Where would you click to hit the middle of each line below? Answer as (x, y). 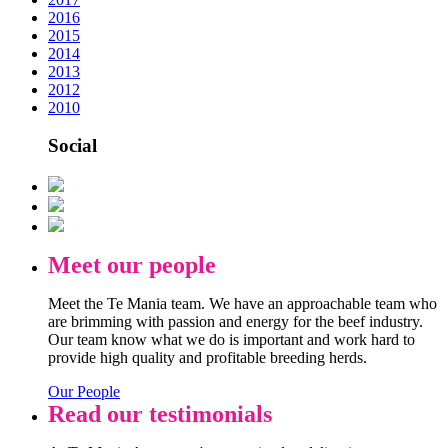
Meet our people (132, 265)
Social (72, 146)
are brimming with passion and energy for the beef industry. (235, 322)
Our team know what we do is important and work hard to (231, 340)
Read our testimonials (160, 414)
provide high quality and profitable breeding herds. (207, 358)
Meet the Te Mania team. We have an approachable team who (242, 304)
